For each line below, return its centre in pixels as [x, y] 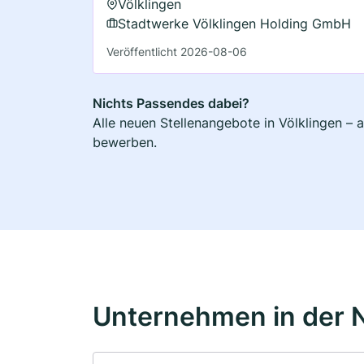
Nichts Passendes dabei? [171, 103]
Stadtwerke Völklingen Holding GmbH [234, 23]
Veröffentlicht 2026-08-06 [177, 51]
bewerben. [125, 142]
